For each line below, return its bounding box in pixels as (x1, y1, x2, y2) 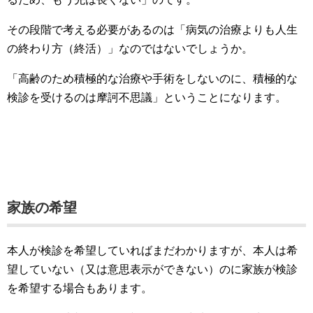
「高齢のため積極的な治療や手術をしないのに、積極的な (7, 73, 298, 85)
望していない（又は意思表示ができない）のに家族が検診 (7, 263, 298, 275)
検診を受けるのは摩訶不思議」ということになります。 (7, 92, 286, 103)
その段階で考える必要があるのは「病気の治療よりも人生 (7, 24, 298, 36)
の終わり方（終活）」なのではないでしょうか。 (7, 43, 253, 54)
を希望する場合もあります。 (7, 282, 152, 294)
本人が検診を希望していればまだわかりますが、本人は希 (7, 245, 298, 256)
